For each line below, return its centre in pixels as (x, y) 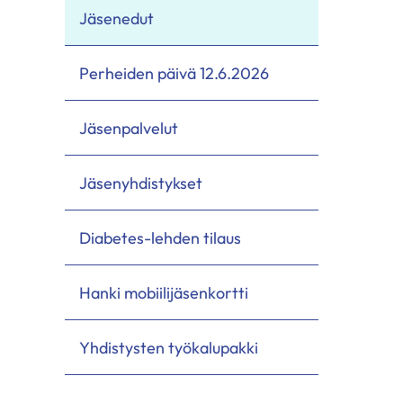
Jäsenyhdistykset (141, 183)
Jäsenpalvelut (129, 128)
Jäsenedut (116, 18)
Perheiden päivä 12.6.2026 (176, 73)
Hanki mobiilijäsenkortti (164, 292)
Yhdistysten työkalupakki (169, 347)
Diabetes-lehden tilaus (160, 237)
